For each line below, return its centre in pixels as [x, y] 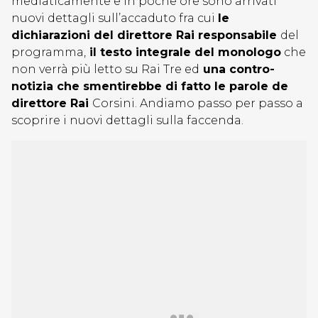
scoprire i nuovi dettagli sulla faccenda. [127, 120]
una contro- [237, 69]
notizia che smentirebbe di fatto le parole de [150, 86]
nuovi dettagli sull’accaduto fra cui [115, 18]
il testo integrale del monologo [183, 52]
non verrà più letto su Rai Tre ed [105, 69]
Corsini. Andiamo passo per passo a [198, 103]
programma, [49, 52]
